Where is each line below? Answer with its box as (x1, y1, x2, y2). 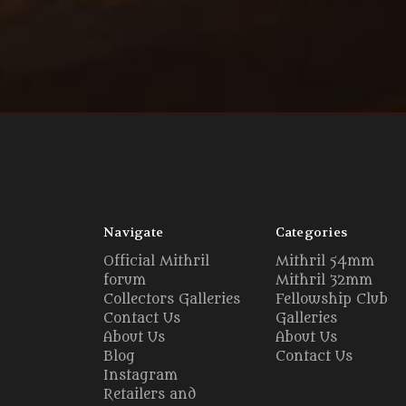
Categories (275, 224, 347, 241)
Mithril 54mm (275, 254, 374, 270)
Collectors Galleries (103, 292, 240, 308)
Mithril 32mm (275, 273, 372, 289)
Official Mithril (103, 254, 209, 270)
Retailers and (103, 387, 196, 403)
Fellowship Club (275, 292, 388, 308)
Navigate (103, 224, 163, 241)
